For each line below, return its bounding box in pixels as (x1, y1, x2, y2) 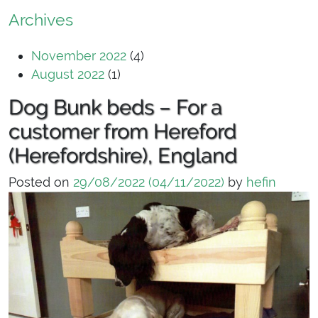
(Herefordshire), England (9, 143, 237, 168)
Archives (9, 9, 73, 29)
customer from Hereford (9, 119, 236, 143)
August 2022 (31, 66, 104, 82)
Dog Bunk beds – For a (9, 94, 222, 119)
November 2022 (31, 48, 126, 63)
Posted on (9, 174, 73, 190)
